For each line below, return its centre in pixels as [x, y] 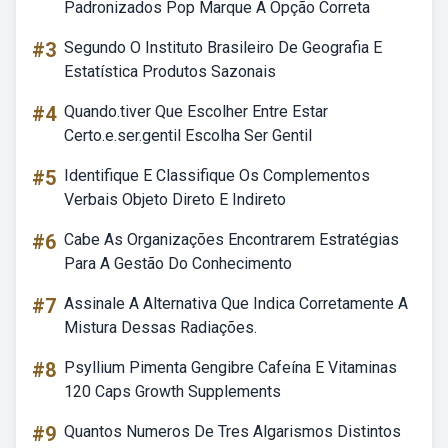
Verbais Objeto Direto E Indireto [175, 199]
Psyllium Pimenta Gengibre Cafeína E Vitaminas [230, 367]
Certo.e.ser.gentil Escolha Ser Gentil [188, 135]
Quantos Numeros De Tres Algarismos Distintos [232, 431]
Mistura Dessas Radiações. [160, 327]
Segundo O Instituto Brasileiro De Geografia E [223, 47]
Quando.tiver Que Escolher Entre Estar [196, 111]
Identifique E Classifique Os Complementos [217, 175]
